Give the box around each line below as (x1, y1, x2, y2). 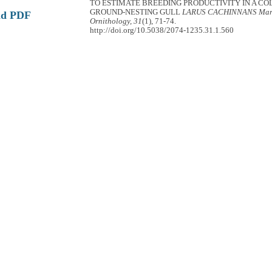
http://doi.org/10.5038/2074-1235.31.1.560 (90, 25, 234, 35)
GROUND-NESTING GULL (90, 7, 183, 16)
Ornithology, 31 (90, 16, 143, 25)
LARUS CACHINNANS (182, 7, 257, 16)
